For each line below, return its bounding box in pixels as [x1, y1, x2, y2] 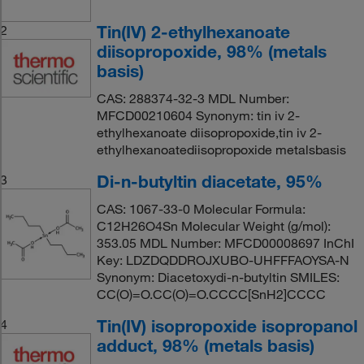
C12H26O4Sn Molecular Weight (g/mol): [96, 217, 331, 234]
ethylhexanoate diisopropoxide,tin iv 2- [96, 123, 322, 141]
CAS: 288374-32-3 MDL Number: [96, 89, 289, 106]
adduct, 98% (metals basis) [96, 334, 314, 356]
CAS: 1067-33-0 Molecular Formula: [96, 200, 305, 217]
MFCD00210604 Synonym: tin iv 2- [96, 106, 300, 123]
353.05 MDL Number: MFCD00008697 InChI [96, 234, 354, 251]
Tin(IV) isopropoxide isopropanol [96, 314, 357, 336]
